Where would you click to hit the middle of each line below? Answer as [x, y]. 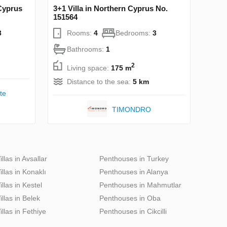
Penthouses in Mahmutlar [140, 185]
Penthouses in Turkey [134, 159]
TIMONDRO [131, 110]
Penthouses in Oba [130, 198]
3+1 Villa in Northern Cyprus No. [110, 9]
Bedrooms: [134, 33]
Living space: [89, 68]
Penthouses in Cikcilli [133, 212]
